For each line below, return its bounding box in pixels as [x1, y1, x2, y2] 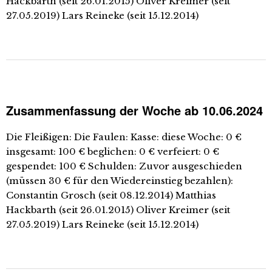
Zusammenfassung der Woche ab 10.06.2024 [6, 101, 263, 119]
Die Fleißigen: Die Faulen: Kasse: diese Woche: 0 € [6, 131, 242, 143]
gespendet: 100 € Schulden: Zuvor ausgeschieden [6, 160, 242, 172]
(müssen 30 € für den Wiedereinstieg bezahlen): [6, 175, 233, 186]
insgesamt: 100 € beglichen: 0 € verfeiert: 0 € [6, 146, 219, 157]
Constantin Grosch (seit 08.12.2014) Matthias [6, 189, 216, 201]
